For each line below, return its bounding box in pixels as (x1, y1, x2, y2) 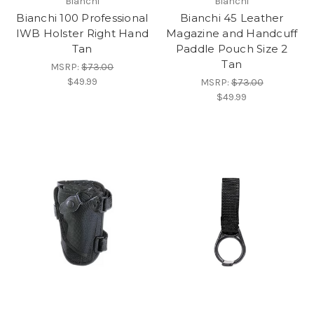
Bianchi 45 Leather (180, 11, 284, 25)
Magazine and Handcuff (166, 26, 298, 40)
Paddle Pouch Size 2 (175, 41, 288, 55)
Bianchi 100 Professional (16, 11, 149, 25)
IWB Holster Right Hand (15, 26, 149, 40)
